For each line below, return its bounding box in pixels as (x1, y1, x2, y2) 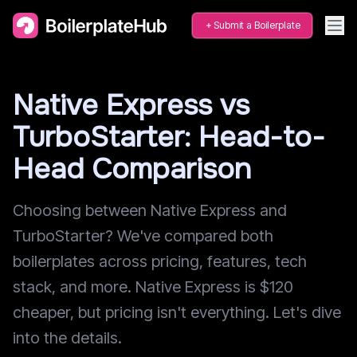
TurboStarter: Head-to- (13, 119, 325, 155)
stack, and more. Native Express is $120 (13, 277, 293, 296)
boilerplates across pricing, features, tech (13, 252, 307, 271)
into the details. (13, 328, 122, 347)
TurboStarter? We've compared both (13, 226, 273, 245)
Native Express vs (13, 87, 249, 124)
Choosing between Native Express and (13, 201, 287, 220)
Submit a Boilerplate (214, 19, 300, 31)
